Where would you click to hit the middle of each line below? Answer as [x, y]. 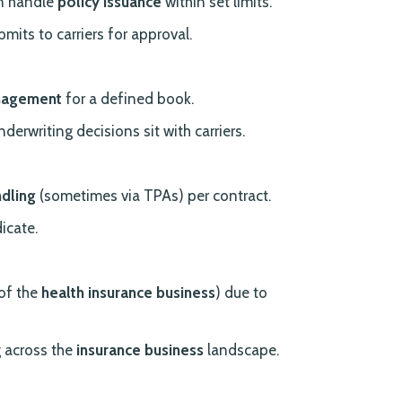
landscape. [242, 350]
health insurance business [129, 293]
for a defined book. [128, 99]
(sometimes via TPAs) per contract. [154, 196]
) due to [242, 293]
